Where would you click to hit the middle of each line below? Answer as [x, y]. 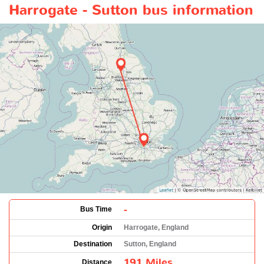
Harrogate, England [156, 227]
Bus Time [96, 209]
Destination [93, 244]
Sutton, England [150, 244]
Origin [102, 227]
